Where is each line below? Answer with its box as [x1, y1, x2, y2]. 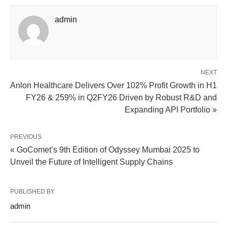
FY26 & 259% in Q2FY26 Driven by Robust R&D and [26, 93, 217, 102]
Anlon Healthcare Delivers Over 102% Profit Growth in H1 [10, 81, 217, 90]
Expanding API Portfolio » [125, 105, 217, 114]
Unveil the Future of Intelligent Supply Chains [10, 157, 173, 166]
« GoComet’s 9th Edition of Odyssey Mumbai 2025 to [10, 145, 200, 154]
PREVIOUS [10, 133, 42, 140]
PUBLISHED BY [10, 187, 55, 195]
